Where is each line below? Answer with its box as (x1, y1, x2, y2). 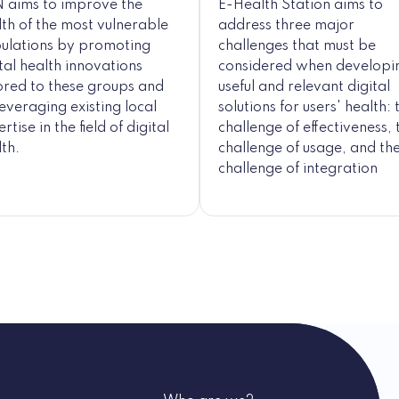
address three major (218, 18, 354, 33)
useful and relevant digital (218, 79, 390, 94)
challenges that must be (218, 38, 376, 53)
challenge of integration (218, 161, 378, 176)
